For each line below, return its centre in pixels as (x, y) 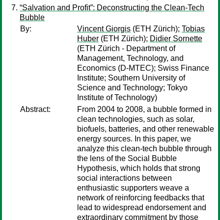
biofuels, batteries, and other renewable (146, 129)
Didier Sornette (176, 39)
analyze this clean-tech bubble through (144, 149)
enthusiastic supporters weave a (133, 188)
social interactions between (124, 178)
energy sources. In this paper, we (134, 139)
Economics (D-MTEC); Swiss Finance (143, 68)
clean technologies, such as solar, (136, 119)
